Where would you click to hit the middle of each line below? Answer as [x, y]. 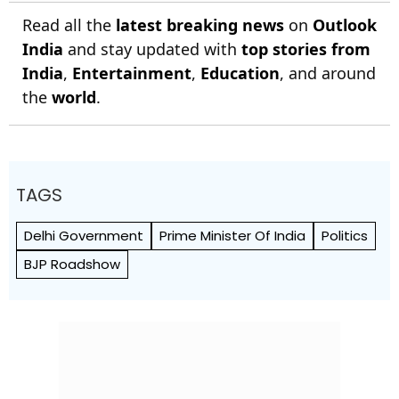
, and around [328, 73]
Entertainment [132, 73]
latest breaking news [200, 25]
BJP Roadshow [72, 265]
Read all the [69, 25]
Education [240, 73]
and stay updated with [152, 49]
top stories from [306, 49]
